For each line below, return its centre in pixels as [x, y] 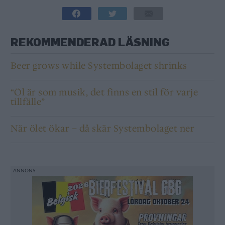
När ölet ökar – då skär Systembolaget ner [102, 128]
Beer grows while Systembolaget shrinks [99, 66]
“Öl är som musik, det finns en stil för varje [104, 92]
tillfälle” [28, 102]
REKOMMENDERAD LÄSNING [90, 41]
